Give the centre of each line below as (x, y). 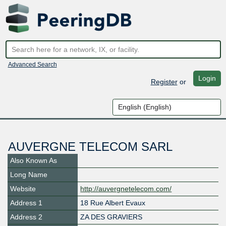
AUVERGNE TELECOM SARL (90, 147)
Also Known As (34, 161)
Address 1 (26, 203)
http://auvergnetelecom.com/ (126, 189)
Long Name (29, 175)
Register (164, 81)
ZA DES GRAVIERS (111, 217)
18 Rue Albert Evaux (113, 203)
